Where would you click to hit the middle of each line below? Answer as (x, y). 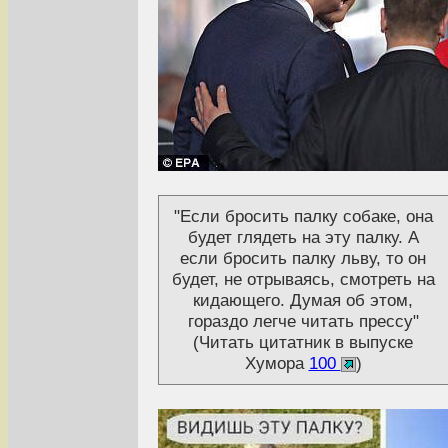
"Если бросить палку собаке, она (303, 216)
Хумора (276, 363)
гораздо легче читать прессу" (303, 321)
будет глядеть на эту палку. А (303, 237)
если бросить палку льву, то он (303, 258)
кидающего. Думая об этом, (303, 300)
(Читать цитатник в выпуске (303, 342)
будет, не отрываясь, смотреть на (303, 279)
